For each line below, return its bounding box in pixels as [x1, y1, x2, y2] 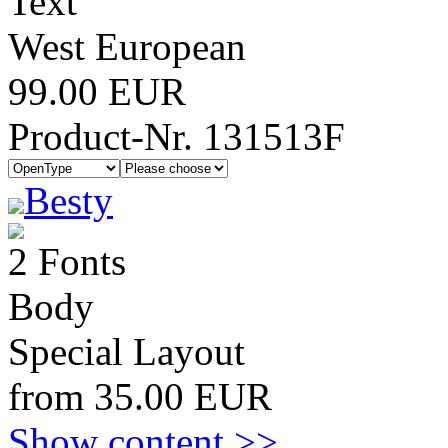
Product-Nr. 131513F [8, 115, 345, 158]
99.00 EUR [8, 70, 186, 113]
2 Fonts [8, 240, 126, 283]
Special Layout [8, 330, 245, 373]
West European [8, 25, 246, 68]
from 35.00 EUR [8, 375, 272, 418]
